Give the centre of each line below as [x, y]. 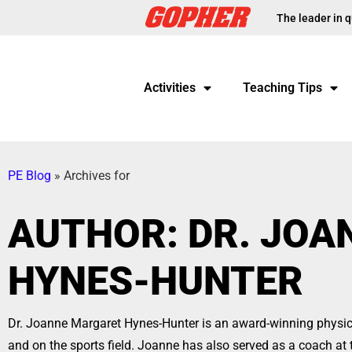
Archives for [97, 176]
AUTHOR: [98, 234]
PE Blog [29, 176]
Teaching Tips [282, 88]
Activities [169, 88]
